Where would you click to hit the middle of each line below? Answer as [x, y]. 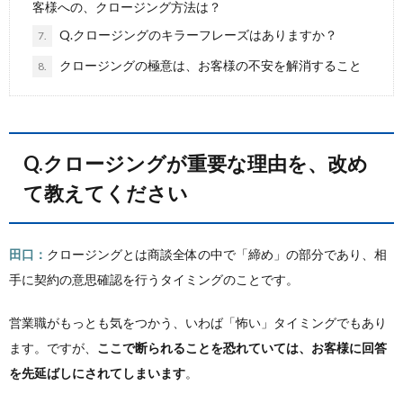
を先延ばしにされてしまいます [97, 373]
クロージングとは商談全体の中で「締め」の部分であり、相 [217, 254]
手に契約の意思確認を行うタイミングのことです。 [154, 279]
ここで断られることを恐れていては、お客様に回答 [242, 348]
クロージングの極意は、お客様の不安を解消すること [209, 65]
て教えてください [106, 193]
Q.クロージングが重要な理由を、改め [33, 163]
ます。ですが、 [53, 348]
